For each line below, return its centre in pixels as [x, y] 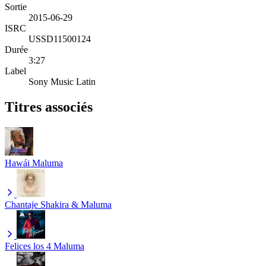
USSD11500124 [60, 39]
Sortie [16, 7]
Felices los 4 [28, 246]
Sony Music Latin [62, 81]
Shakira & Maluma [76, 204]
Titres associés [49, 107]
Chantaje [21, 204]
